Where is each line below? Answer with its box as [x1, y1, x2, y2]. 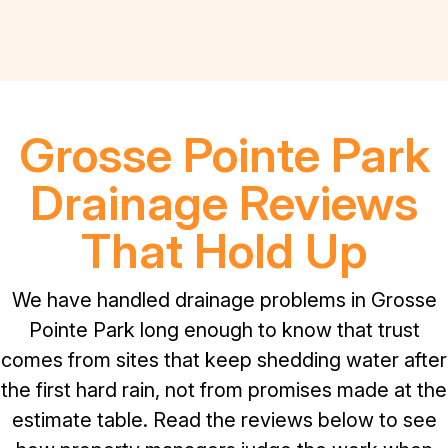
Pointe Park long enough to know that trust [28, 317, 420, 342]
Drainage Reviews [30, 172, 418, 232]
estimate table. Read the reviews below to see [11, 407, 437, 432]
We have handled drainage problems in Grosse [11, 287, 437, 312]
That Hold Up [81, 220, 367, 280]
